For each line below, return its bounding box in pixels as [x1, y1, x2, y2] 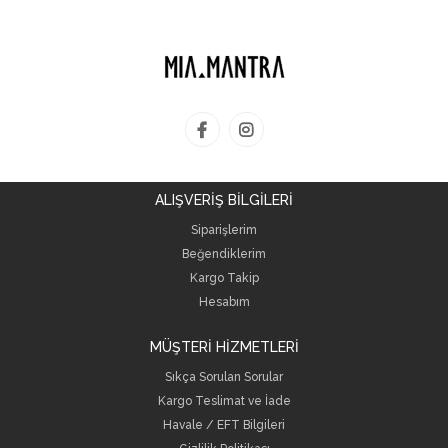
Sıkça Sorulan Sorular [165, 370, 283, 385]
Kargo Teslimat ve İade [157, 394, 291, 409]
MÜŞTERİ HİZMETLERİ [149, 339, 299, 356]
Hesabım [198, 295, 250, 310]
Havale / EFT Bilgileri [163, 418, 285, 433]
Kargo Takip [189, 271, 259, 286]
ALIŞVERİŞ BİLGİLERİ [155, 192, 293, 209]
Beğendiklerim [182, 247, 266, 262]
